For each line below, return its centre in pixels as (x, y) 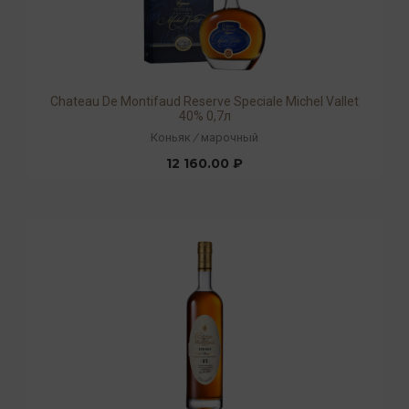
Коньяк (171, 137)
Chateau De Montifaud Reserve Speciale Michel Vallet (204, 102)
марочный (230, 137)
